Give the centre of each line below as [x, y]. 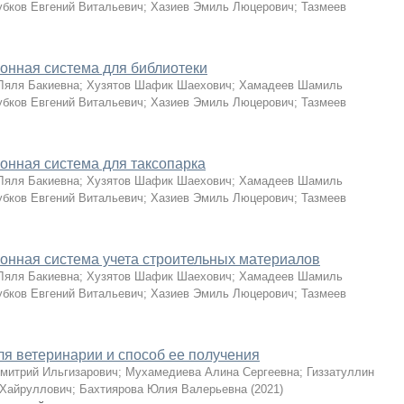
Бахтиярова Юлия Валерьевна [163, 389]
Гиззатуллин [340, 372]
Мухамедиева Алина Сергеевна [212, 372]
